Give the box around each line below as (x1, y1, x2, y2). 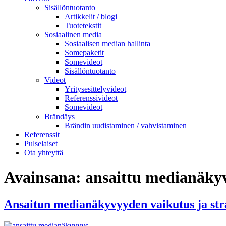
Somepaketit (65, 48, 104, 57)
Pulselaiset (24, 139, 58, 148)
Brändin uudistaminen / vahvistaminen (65, 121, 187, 130)
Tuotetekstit (65, 21, 101, 30)
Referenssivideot (65, 94, 118, 102)
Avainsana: (4, 168, 85, 187)
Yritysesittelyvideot (65, 85, 126, 93)
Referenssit (24, 130, 60, 139)
